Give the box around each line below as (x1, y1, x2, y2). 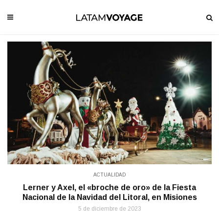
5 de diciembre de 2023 (78, 205, 141, 212)
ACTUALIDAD (93, 172, 126, 177)
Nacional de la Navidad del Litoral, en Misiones (22, 193, 197, 201)
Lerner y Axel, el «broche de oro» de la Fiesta (23, 183, 196, 192)
